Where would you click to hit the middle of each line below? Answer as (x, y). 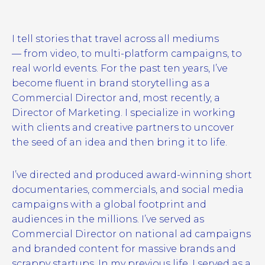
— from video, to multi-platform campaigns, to (127, 53)
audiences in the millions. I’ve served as (108, 219)
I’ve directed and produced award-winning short (132, 174)
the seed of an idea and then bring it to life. (120, 142)
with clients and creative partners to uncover (123, 127)
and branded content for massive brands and (124, 248)
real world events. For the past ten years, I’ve (119, 68)
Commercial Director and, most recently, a (116, 98)
